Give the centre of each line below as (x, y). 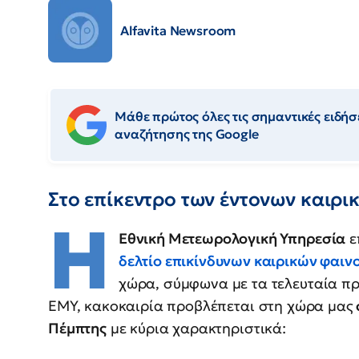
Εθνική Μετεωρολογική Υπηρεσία (232, 239)
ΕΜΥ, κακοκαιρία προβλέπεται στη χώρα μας (201, 306)
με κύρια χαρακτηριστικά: (196, 329)
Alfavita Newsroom (178, 31)
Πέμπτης (77, 329)
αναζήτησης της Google (187, 134)
